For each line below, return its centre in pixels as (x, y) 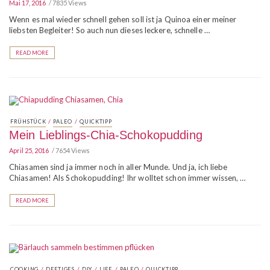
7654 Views (73, 150)
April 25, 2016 (29, 150)
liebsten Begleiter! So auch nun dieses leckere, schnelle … (109, 30)
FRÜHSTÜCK (28, 121)
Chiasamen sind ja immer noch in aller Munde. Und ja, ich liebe (118, 167)
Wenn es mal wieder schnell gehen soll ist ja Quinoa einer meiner (123, 19)
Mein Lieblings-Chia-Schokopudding (106, 135)
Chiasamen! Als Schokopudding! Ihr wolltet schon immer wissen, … (127, 178)
